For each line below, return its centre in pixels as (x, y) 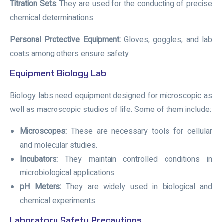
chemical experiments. (58, 200)
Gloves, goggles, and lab (166, 39)
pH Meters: (41, 187)
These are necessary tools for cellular (139, 131)
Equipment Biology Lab (58, 73)
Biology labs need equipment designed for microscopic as (111, 95)
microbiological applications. (68, 173)
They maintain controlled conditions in (135, 159)
